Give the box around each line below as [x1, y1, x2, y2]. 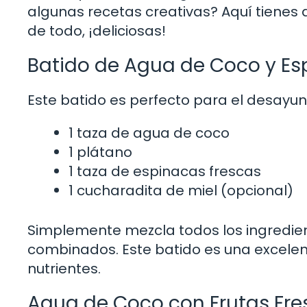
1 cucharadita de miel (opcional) [69, 180, 293, 200]
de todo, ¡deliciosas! [27, 21, 166, 40]
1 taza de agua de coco [69, 123, 230, 143]
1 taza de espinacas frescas [69, 161, 261, 181]
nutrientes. [27, 258, 101, 278]
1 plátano [69, 142, 132, 162]
